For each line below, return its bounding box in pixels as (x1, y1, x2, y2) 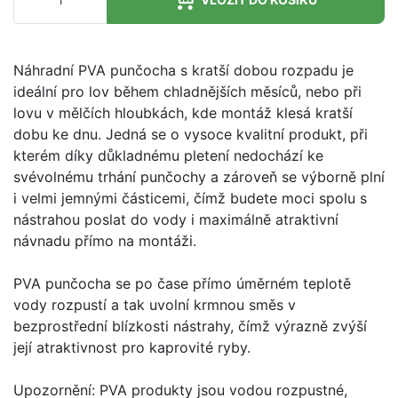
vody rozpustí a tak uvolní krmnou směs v (13, 295, 296, 314)
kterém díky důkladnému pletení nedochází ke (13, 146, 323, 164)
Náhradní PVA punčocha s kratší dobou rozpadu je (13, 60, 354, 79)
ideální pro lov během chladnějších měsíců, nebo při (13, 82, 362, 100)
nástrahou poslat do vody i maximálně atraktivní (13, 210, 338, 228)
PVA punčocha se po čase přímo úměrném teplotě (13, 274, 351, 292)
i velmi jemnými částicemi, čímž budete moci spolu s (13, 188, 367, 207)
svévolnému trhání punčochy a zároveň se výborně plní (13, 167, 385, 186)
